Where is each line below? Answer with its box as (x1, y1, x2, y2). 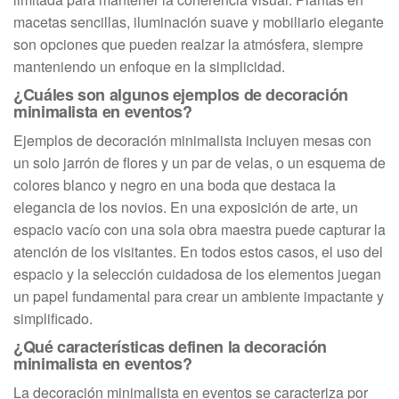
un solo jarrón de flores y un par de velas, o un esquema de (13, 151, 386, 173)
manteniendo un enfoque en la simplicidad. (13, 55, 285, 77)
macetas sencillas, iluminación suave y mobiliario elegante (13, 11, 384, 32)
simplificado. (13, 307, 93, 329)
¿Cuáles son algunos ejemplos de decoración (13, 82, 348, 106)
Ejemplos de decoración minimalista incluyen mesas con (13, 129, 371, 151)
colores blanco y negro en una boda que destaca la (13, 174, 336, 195)
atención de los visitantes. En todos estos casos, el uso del (13, 240, 383, 262)
